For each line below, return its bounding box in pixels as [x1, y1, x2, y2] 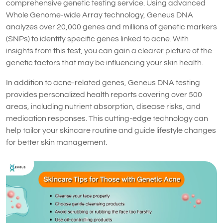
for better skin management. [6, 138, 107, 146]
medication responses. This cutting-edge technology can [6, 114, 208, 122]
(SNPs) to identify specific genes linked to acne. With [6, 34, 189, 43]
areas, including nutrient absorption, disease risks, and [6, 102, 201, 111]
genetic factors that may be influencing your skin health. [6, 58, 203, 67]
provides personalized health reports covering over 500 [6, 90, 202, 99]
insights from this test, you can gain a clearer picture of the [6, 46, 212, 55]
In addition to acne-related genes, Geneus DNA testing [6, 78, 200, 87]
